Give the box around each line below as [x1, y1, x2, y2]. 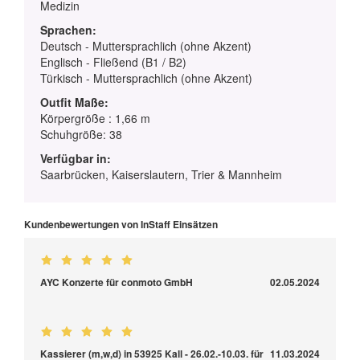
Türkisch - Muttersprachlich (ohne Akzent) [40, 70, 252, 87]
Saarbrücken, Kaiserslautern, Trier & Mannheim [40, 166, 282, 183]
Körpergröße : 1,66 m [40, 110, 150, 127]
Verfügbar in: [40, 150, 111, 167]
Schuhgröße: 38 [40, 126, 122, 143]
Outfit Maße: [40, 94, 108, 111]
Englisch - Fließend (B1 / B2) [40, 54, 186, 71]
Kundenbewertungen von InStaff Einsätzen [24, 217, 218, 232]
